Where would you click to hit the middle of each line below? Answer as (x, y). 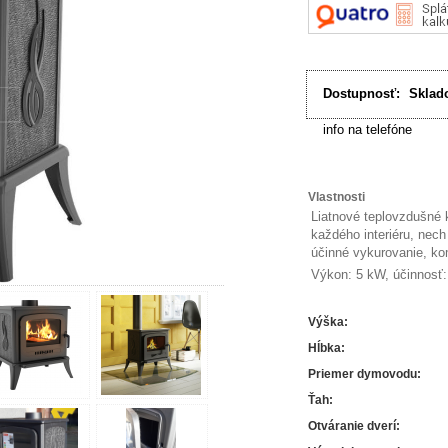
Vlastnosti (336, 196)
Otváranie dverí (352, 425)
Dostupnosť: (361, 94)
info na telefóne (367, 130)
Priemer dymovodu (362, 373)
